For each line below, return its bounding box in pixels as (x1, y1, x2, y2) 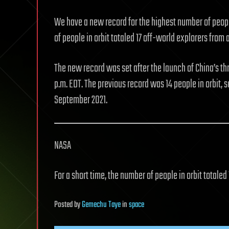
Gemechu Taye (82, 198, 121, 212)
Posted (54, 198, 74, 212)
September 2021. (54, 91, 107, 109)
